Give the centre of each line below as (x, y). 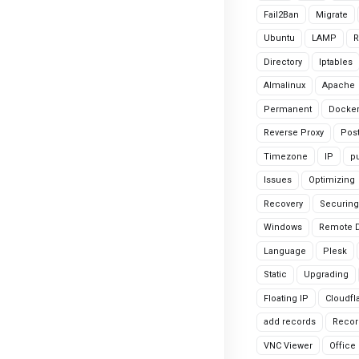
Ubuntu (279, 38)
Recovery (283, 204)
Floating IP (286, 298)
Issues (278, 180)
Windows (283, 227)
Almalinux (284, 85)
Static (275, 274)
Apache (339, 85)
